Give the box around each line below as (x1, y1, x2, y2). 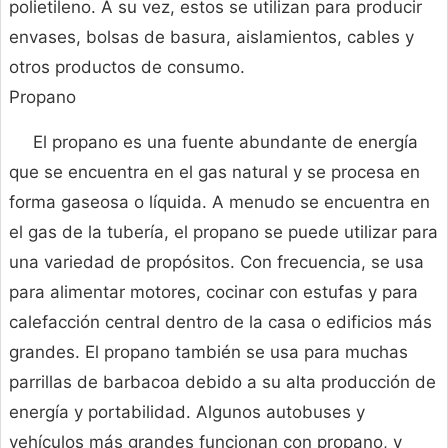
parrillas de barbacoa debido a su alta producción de (9, 372, 436, 393)
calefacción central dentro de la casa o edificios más (9, 312, 432, 333)
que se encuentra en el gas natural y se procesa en (9, 162, 420, 183)
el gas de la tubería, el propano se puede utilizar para (9, 222, 438, 243)
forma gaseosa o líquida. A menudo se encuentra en (9, 192, 430, 213)
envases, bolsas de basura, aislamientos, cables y (9, 27, 414, 48)
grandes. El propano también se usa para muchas (9, 342, 408, 363)
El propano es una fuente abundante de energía (33, 132, 418, 153)
